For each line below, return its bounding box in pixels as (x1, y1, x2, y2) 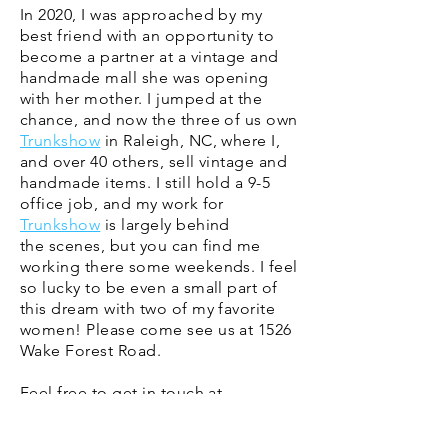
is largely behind (100, 215, 230, 234)
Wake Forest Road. (20, 341, 162, 360)
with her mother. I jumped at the (20, 89, 263, 108)
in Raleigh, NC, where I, (100, 131, 281, 150)
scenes (48, 236, 101, 255)
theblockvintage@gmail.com (20, 404, 236, 423)
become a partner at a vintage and (20, 47, 279, 66)
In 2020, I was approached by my (20, 5, 263, 24)
